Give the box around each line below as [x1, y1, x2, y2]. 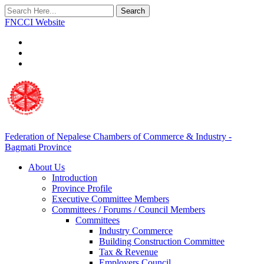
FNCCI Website [5, 17, 65, 27]
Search [121, 6, 145, 15]
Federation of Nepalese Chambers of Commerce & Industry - [5, 131, 232, 141]
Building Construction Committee [99, 236, 225, 246]
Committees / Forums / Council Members [52, 204, 205, 214]
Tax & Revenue [99, 247, 158, 257]
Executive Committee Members [52, 194, 169, 204]
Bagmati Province [5, 142, 71, 152]
